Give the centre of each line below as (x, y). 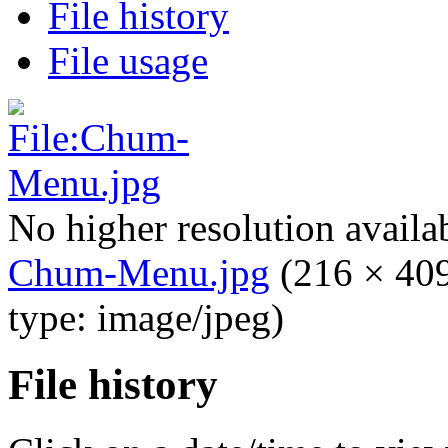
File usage (128, 60)
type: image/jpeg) (146, 317)
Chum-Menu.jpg (139, 272)
